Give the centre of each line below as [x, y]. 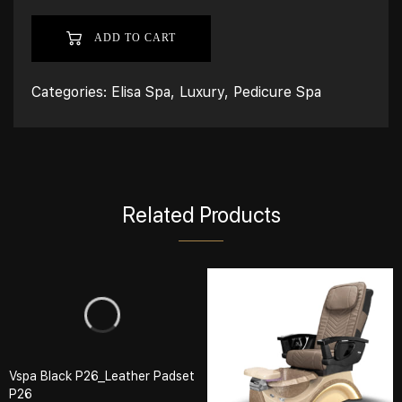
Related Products [201, 215]
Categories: [71, 92]
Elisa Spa [141, 92]
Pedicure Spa [277, 92]
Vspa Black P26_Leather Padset [102, 376]
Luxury [202, 92]
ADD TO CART [133, 38]
